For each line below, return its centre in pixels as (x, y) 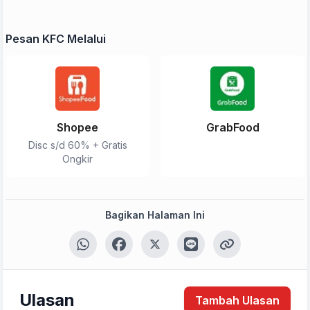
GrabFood (232, 127)
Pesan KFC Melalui (56, 39)
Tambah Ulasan (237, 300)
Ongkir (77, 159)
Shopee (77, 127)
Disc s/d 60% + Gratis (77, 145)
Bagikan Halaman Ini (155, 215)
